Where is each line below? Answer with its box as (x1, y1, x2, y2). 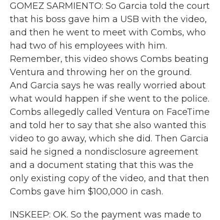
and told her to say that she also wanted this (10, 120, 206, 131)
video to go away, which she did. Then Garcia (10, 133, 209, 144)
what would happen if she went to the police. (10, 93, 209, 104)
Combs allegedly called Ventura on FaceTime (10, 107, 210, 117)
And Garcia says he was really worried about (10, 80, 206, 91)
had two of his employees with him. (10, 40, 167, 51)
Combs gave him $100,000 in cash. (10, 186, 163, 197)
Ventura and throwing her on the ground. (10, 67, 192, 78)
